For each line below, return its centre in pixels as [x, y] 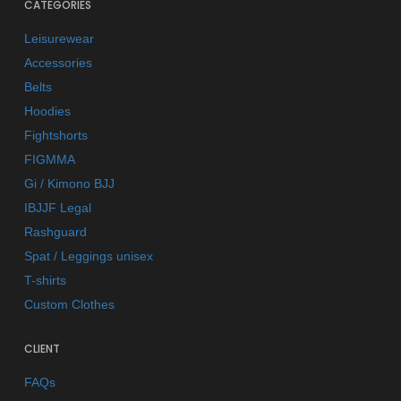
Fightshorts [56, 136]
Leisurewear [59, 39]
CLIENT [42, 349]
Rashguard [55, 232]
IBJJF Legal [58, 208]
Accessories [58, 63]
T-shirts [45, 281]
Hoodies [47, 111]
